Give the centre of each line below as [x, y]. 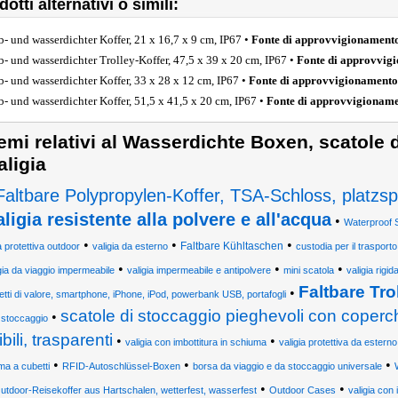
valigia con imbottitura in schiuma [195, 342]
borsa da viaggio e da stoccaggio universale [287, 366]
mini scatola [309, 270]
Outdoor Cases [302, 390]
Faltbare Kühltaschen [231, 246]
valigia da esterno [130, 246]
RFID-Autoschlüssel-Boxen [121, 366]
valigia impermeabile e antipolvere [199, 270]
